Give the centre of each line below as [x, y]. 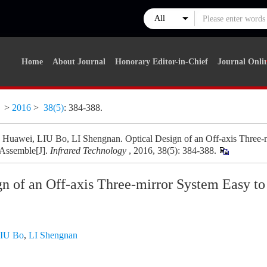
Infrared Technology [89, 150]
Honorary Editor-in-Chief [162, 62]
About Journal [79, 62]
